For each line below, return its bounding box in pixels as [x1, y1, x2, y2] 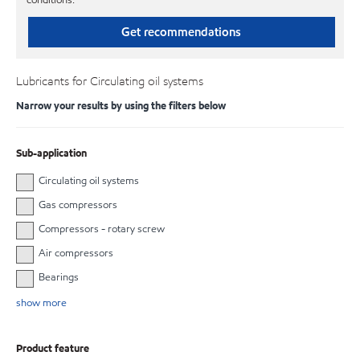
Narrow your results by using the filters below [16, 98, 226, 113]
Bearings [38, 270, 79, 285]
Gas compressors [38, 197, 117, 212]
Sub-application [16, 145, 87, 161]
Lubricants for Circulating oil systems [16, 72, 203, 89]
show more [16, 296, 67, 311]
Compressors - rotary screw [38, 222, 165, 236]
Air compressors [38, 246, 113, 261]
